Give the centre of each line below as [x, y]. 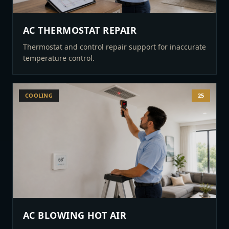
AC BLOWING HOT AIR [75, 215]
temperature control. [59, 58]
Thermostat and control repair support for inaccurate [114, 47]
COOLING [39, 95]
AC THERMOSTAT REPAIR [80, 30]
